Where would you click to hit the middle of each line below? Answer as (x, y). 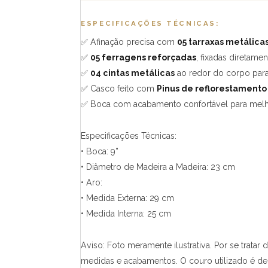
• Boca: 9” (100, 152)
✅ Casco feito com (119, 89)
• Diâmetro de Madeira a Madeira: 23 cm (158, 167)
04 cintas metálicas (133, 73)
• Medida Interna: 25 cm (126, 214)
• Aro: (92, 183)
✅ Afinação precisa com (129, 42)
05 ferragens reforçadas (144, 58)
